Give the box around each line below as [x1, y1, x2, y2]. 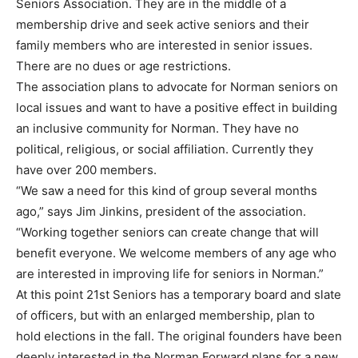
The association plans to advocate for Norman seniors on [16, 78, 338, 94]
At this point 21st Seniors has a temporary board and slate [16, 286, 341, 302]
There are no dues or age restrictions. [16, 58, 231, 74]
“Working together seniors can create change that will [16, 224, 319, 240]
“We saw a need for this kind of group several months [16, 182, 317, 198]
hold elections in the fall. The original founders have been [16, 328, 342, 344]
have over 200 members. [16, 161, 157, 177]
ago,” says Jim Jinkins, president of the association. [16, 203, 306, 219]
